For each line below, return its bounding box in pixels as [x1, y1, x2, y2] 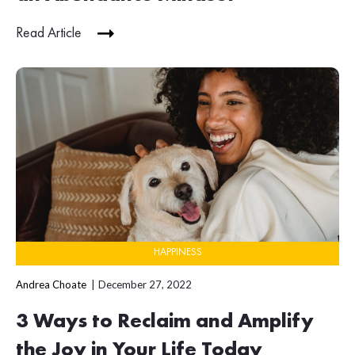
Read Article [16, 25, 82, 40]
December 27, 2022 [98, 278, 192, 292]
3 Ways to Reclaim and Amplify [16, 311, 314, 333]
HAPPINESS [153, 247, 202, 258]
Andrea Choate [16, 278, 86, 292]
